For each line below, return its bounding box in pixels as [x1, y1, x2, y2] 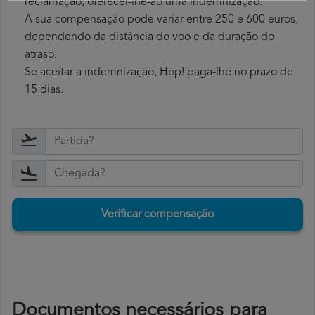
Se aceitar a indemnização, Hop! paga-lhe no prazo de [25, 67, 293, 79]
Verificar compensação [101, 209, 214, 221]
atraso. [25, 49, 57, 61]
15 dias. [25, 84, 63, 96]
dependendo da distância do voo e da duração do [25, 32, 274, 44]
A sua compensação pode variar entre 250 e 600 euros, [25, 14, 298, 26]
